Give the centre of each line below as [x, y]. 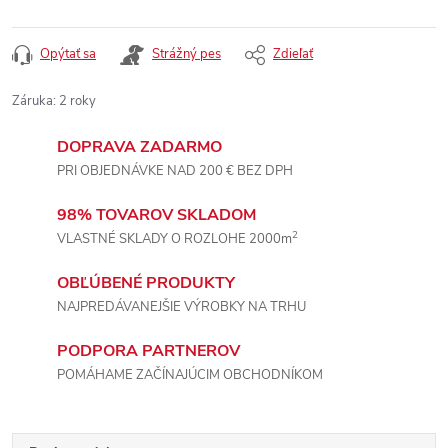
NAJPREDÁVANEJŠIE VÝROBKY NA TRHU [181, 307]
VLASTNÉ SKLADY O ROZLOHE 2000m [174, 239]
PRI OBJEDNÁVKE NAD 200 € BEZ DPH [175, 171]
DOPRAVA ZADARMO [139, 147]
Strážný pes [186, 54]
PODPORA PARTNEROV [148, 351]
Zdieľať [293, 54]
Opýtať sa [68, 54]
